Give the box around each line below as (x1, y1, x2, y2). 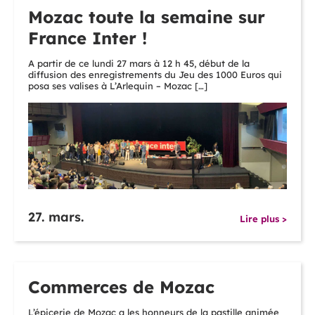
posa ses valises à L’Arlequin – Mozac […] (28, 80, 207, 92)
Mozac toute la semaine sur (28, 6, 265, 28)
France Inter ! (28, 27, 147, 49)
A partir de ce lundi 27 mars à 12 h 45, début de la (28, 58, 250, 70)
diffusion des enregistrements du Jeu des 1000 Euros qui (28, 69, 282, 81)
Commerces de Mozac (28, 276, 214, 298)
